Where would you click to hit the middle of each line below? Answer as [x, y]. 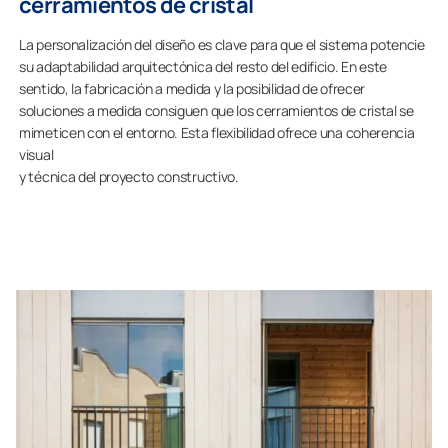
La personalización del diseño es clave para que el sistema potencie [222, 44]
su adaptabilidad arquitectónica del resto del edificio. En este [203, 66]
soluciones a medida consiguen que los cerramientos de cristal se [216, 110]
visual [36, 154]
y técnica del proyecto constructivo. [129, 176]
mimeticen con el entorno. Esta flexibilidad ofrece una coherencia [217, 132]
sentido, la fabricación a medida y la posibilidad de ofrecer [192, 88]
